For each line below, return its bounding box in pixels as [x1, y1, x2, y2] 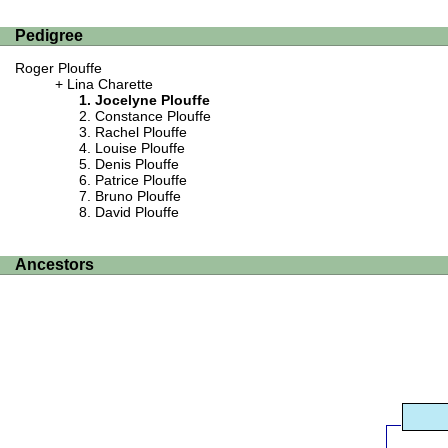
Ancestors [15, 256, 94, 274]
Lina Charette [67, 76, 153, 93]
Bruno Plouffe [95, 188, 181, 205]
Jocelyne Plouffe [95, 92, 210, 109]
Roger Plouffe [15, 60, 102, 77]
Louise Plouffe [95, 140, 185, 157]
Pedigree [15, 27, 83, 44]
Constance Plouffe [95, 108, 211, 125]
